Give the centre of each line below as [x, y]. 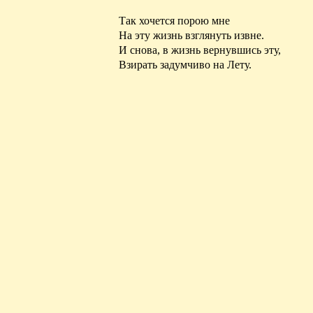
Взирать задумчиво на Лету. [185, 64]
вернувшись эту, [241, 50]
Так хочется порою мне [174, 20]
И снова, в [145, 50]
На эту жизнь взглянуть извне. [191, 35]
